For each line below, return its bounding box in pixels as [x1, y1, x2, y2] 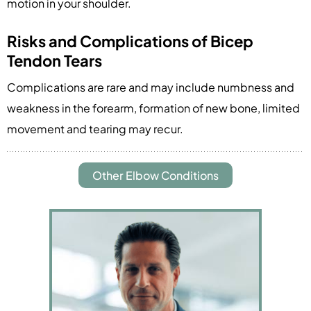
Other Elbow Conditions [92, 168, 219, 183]
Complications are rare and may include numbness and [7, 79, 294, 94]
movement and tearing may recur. [7, 121, 183, 136]
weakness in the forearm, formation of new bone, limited [7, 100, 300, 115]
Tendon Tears [7, 50, 102, 70]
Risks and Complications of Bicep [7, 31, 253, 51]
